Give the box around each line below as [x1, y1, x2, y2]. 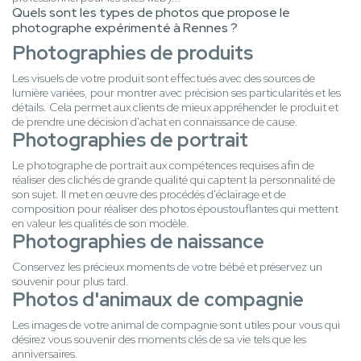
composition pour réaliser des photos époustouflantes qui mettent [12, 201, 338, 217]
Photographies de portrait [12, 127, 248, 153]
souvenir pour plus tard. [12, 274, 129, 289]
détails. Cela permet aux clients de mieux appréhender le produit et [12, 100, 338, 115]
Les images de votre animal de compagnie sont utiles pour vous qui [12, 317, 340, 333]
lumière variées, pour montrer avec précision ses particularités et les [12, 85, 341, 101]
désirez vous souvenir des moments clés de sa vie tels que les [12, 332, 306, 347]
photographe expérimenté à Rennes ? [12, 19, 238, 37]
